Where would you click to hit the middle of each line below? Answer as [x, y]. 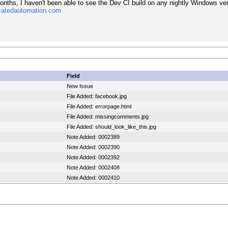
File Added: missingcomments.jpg [107, 117]
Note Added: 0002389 [93, 137]
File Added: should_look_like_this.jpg [111, 127]
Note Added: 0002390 [93, 147]
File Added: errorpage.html [99, 107]
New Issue [80, 86]
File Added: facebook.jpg [96, 96]
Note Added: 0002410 [93, 178]
